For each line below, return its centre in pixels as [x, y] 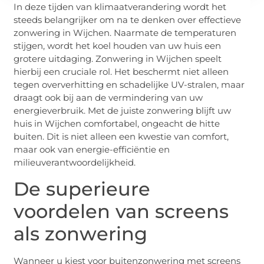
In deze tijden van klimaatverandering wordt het [120, 7]
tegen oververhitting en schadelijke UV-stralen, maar [129, 85]
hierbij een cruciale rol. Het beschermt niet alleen [121, 72]
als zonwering [81, 233]
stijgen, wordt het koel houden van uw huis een [118, 46]
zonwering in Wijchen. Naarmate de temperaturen [125, 33]
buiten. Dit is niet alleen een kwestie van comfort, [121, 137]
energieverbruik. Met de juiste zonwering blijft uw [123, 111]
